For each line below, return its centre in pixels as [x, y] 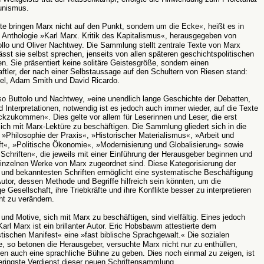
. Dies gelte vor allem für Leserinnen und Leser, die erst [143, 117]
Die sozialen [207, 235]
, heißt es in [224, 26]
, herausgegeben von [201, 36]
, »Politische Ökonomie [47, 145]
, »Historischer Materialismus [136, 135]
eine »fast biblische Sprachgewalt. [121, 235]
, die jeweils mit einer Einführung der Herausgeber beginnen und [144, 154]
